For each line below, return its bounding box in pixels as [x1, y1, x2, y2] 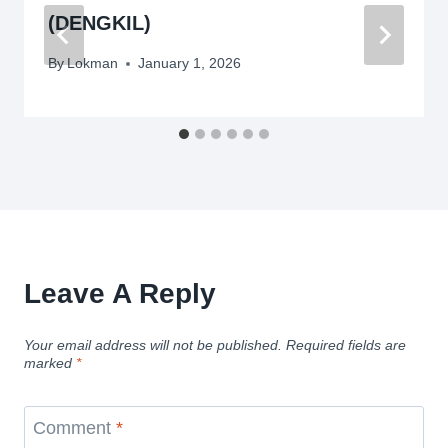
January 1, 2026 [138, 55, 242, 72]
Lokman [67, 55, 119, 72]
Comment [33, 418, 116, 439]
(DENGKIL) [48, 11, 151, 34]
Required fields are [286, 336, 406, 353]
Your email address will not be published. [24, 336, 282, 353]
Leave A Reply [24, 278, 216, 310]
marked [24, 354, 76, 371]
